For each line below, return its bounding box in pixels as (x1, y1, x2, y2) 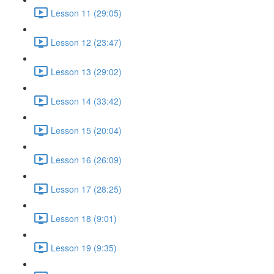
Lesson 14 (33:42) (51, 94, 122, 107)
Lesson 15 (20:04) (51, 124, 122, 136)
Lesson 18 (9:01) (51, 212, 117, 224)
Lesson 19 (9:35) (51, 241, 117, 254)
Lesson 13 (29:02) (51, 65, 122, 78)
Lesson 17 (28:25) (51, 182, 122, 195)
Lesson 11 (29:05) (51, 6, 122, 19)
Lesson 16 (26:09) (51, 153, 122, 166)
